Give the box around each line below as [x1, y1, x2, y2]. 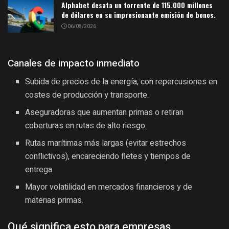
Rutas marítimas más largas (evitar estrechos [25, 137, 187, 150]
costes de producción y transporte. [25, 89, 149, 102]
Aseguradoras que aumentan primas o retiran [25, 106, 184, 119]
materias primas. [25, 194, 84, 207]
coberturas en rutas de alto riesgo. [25, 120, 147, 132]
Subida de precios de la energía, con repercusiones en [25, 76, 218, 88]
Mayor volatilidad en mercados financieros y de [25, 181, 193, 194]
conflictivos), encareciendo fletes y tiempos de [25, 150, 191, 163]
